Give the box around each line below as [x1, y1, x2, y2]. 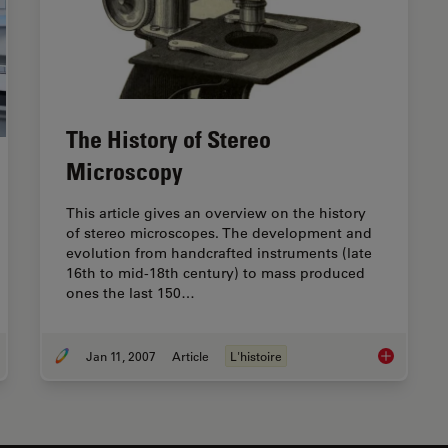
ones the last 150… [66, 284, 195, 303]
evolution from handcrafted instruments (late [66, 244, 372, 263]
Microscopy [66, 156, 183, 186]
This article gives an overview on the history [66, 204, 366, 223]
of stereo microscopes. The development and [66, 224, 372, 243]
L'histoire [230, 348, 282, 365]
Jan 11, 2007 [86, 348, 156, 365]
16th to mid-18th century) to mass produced [66, 264, 365, 283]
